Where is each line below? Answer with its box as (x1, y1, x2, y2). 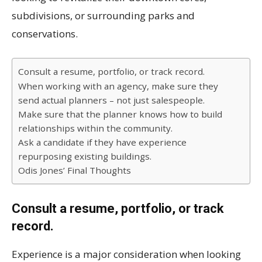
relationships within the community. (18, 122, 173, 134)
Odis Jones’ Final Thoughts (18, 164, 131, 176)
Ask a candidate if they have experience (18, 136, 187, 148)
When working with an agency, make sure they (18, 80, 218, 92)
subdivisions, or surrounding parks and (12, 8, 195, 22)
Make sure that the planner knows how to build (18, 108, 222, 120)
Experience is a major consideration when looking (12, 247, 241, 261)
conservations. (12, 26, 78, 40)
